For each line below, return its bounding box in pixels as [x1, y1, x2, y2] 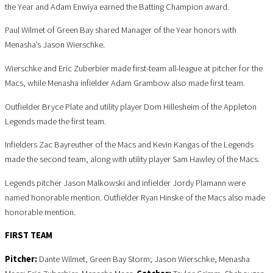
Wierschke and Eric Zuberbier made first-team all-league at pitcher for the [5, 63, 263, 74]
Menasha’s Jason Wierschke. [5, 39, 105, 51]
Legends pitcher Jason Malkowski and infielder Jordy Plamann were [5, 177, 246, 188]
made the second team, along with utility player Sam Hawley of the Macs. [5, 154, 260, 165]
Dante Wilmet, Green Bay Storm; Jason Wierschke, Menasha [39, 253, 250, 264]
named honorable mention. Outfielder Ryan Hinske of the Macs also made [5, 191, 265, 203]
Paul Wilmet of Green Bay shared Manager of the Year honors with [5, 24, 236, 36]
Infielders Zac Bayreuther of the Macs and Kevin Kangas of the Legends [5, 139, 253, 151]
